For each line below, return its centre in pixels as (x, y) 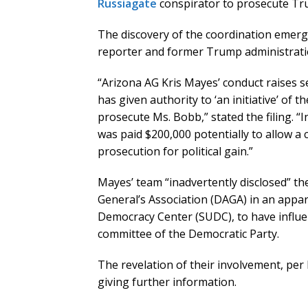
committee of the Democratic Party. (188, 234)
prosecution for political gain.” (175, 152)
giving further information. (167, 282)
